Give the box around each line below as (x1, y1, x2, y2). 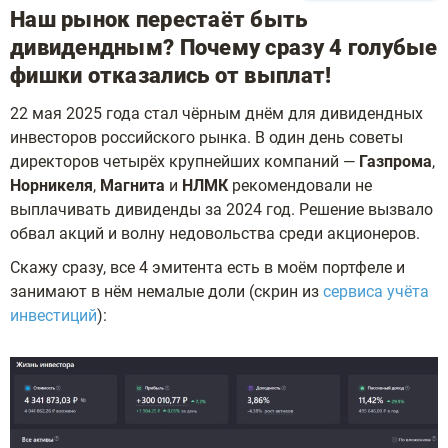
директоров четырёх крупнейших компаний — (10, 152, 359, 171)
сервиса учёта (323, 282, 429, 301)
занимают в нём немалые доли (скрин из (10, 282, 323, 301)
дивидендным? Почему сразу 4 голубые (10, 35, 438, 60)
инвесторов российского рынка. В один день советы (10, 128, 403, 147)
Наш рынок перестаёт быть (10, 7, 308, 32)
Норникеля (10, 176, 93, 195)
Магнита (100, 176, 165, 195)
